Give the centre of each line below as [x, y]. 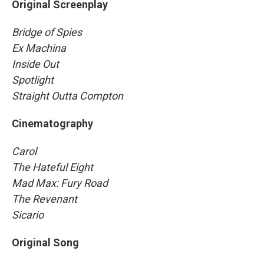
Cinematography [52, 123]
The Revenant [44, 199]
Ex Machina [39, 48]
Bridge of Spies [47, 32]
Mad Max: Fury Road [60, 183]
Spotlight [33, 80]
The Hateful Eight [52, 167]
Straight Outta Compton [67, 95]
